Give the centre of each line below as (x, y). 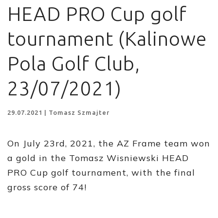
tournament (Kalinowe (107, 39)
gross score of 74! (47, 187)
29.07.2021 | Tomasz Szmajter (58, 112)
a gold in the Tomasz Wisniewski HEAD (98, 158)
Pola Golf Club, (74, 64)
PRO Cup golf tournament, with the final (101, 173)
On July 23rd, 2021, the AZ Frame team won (109, 143)
